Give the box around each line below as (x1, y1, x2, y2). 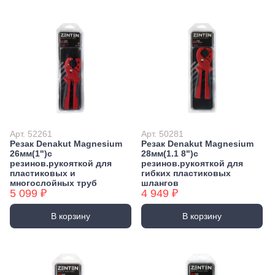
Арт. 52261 (10, 128, 52, 139)
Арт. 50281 (141, 128, 184, 139)
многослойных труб (10, 177, 97, 188)
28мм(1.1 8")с (141, 148, 198, 158)
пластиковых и (10, 168, 76, 178)
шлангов (141, 177, 179, 188)
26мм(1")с (10, 148, 52, 158)
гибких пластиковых (141, 168, 231, 178)
